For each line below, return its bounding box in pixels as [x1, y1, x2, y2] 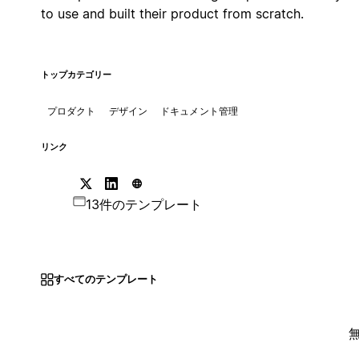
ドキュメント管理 [160, 104, 238, 117]
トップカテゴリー [40, 69, 111, 80]
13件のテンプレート [85, 196, 202, 212]
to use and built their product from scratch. [40, 5, 304, 22]
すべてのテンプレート [53, 272, 158, 286]
